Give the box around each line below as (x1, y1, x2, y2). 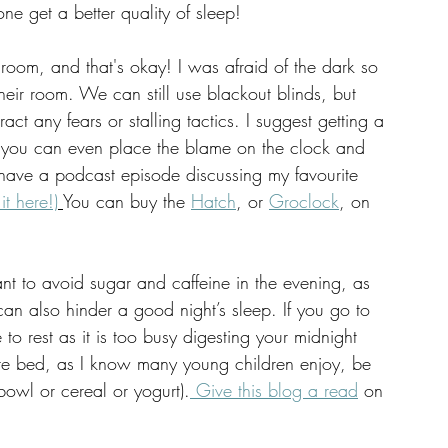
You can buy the (63, 188, 191, 213)
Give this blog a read (190, 377, 358, 402)
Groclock (269, 188, 339, 213)
